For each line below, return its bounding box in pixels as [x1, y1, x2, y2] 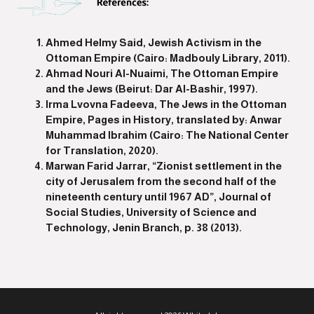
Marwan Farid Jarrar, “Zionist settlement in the [46, 159, 282, 172]
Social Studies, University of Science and [46, 205, 257, 218]
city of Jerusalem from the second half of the [46, 175, 276, 187]
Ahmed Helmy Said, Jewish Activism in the [46, 36, 261, 48]
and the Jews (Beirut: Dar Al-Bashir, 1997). [46, 82, 258, 95]
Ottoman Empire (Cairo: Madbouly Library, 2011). [46, 51, 290, 64]
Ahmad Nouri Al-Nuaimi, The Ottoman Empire [46, 67, 278, 79]
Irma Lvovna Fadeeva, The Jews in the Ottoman [46, 97, 287, 110]
